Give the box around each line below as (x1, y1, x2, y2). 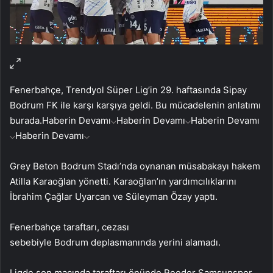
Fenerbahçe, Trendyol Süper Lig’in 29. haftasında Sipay (10, 83, 247, 96)
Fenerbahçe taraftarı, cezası (10, 221, 129, 233)
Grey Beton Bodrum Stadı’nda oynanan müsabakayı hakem (10, 160, 260, 172)
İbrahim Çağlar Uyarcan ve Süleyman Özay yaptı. (10, 190, 220, 202)
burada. (10, 114, 42, 126)
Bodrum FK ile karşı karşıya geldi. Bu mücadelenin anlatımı (10, 99, 261, 111)
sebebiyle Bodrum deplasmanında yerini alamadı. (10, 236, 223, 248)
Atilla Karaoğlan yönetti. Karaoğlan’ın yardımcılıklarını (10, 175, 236, 187)
